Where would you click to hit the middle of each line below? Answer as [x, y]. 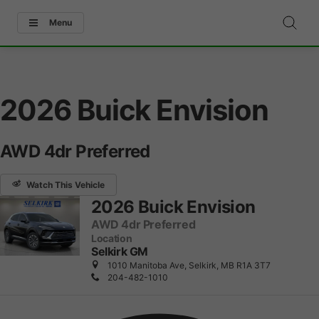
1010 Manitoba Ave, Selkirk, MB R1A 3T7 [188, 265]
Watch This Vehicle [66, 184]
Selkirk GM [120, 252]
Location [112, 238]
